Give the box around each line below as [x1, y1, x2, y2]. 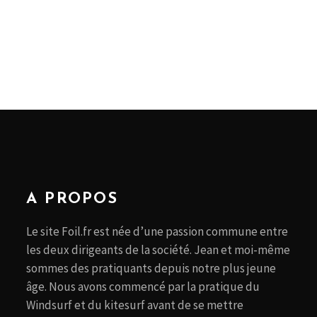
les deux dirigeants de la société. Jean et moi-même [26, 242, 290, 258]
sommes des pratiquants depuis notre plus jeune [26, 260, 276, 276]
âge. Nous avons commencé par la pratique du [26, 279, 260, 294]
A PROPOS [26, 191, 119, 207]
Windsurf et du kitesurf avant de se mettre [26, 297, 243, 313]
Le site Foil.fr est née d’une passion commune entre [26, 224, 288, 239]
